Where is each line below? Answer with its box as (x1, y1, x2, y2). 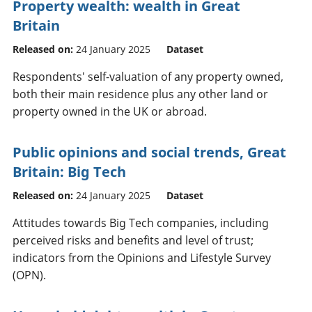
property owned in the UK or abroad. (13, 103, 207, 119)
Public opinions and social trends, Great (13, 142, 286, 162)
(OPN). (13, 267, 46, 283)
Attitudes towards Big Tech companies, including (13, 214, 269, 231)
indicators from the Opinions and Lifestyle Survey (13, 249, 271, 265)
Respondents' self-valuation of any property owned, (13, 68, 283, 84)
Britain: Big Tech (13, 162, 126, 181)
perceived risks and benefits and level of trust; (13, 232, 253, 248)
